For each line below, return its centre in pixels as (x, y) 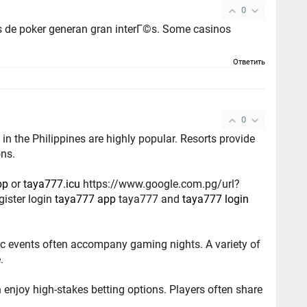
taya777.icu (52, 184)
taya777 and (149, 199)
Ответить (249, 62)
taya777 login (216, 199)
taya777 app (86, 199)
